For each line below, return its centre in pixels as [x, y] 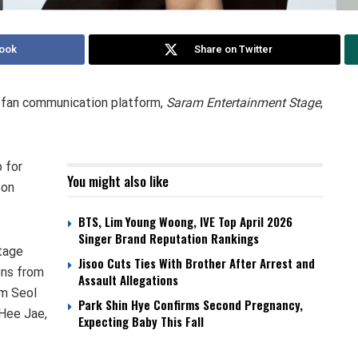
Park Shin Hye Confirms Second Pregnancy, [191, 305]
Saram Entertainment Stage [243, 103]
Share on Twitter [234, 50]
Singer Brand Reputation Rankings [169, 239]
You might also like [118, 181]
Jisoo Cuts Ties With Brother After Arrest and [197, 263]
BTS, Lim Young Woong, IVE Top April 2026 [185, 222]
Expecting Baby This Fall [141, 322]
